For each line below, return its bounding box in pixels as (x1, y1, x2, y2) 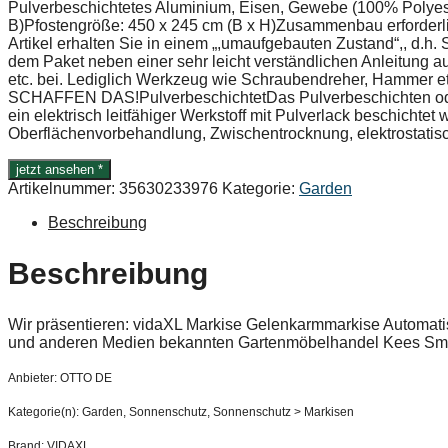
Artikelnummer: (8, 180, 119, 198)
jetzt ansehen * (16, 162, 103, 178)
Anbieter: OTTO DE (8, 370, 112, 385)
